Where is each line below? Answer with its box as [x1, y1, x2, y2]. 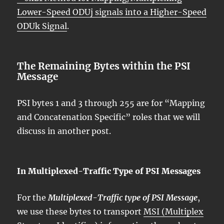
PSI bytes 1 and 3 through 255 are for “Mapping [17, 98, 205, 108]
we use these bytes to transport [17, 206, 144, 217]
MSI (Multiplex [143, 206, 204, 217]
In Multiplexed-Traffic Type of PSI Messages [17, 166, 201, 176]
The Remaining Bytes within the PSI [17, 60, 191, 72]
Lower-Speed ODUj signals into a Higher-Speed [17, 7, 207, 17]
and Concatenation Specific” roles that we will [17, 112, 200, 122]
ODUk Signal [17, 21, 67, 31]
